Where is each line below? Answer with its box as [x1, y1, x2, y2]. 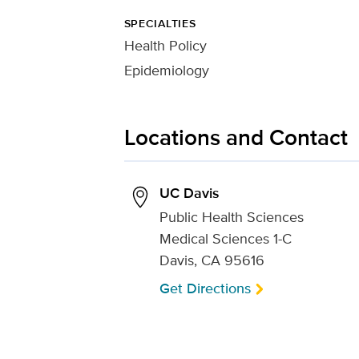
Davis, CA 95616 [159, 250, 264, 270]
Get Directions [159, 278, 251, 299]
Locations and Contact [123, 121, 348, 154]
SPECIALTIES [123, 15, 196, 31]
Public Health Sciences [159, 207, 304, 227]
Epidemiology [123, 60, 209, 80]
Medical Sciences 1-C [159, 228, 292, 248]
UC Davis [159, 183, 220, 204]
